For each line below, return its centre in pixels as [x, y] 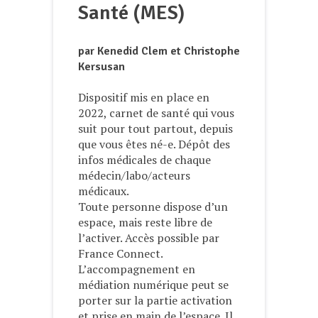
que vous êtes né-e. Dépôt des [154, 144]
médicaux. [104, 191]
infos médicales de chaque [144, 160]
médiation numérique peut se [153, 285]
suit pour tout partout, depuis [155, 129]
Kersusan [102, 66]
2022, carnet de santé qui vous [156, 113]
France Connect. [121, 254]
